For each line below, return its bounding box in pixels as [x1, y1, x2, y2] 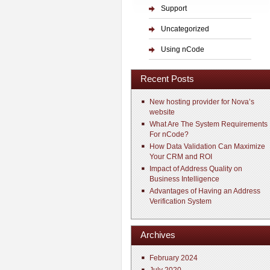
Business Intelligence [149, 175, 219, 183]
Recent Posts [140, 74, 194, 84]
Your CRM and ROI [149, 152, 212, 161]
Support [161, 4, 187, 13]
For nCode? [149, 130, 189, 139]
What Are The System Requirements [149, 120, 268, 128]
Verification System [149, 197, 212, 206]
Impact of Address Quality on [149, 165, 242, 173]
